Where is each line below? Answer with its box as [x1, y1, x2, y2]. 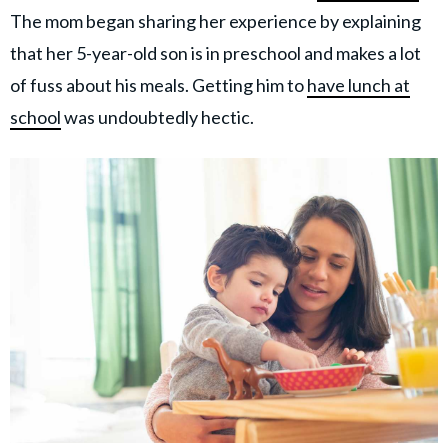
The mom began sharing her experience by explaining [10, 9, 421, 32]
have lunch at [307, 73, 410, 96]
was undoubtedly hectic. [61, 105, 257, 128]
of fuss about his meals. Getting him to [10, 73, 307, 96]
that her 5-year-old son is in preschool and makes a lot [10, 41, 421, 64]
